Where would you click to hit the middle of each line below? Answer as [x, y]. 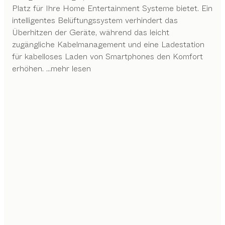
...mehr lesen [69, 68]
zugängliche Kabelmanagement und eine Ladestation [108, 44]
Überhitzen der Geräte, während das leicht [91, 32]
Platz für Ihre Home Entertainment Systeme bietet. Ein [112, 8]
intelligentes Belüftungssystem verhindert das [95, 20]
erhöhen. [28, 68]
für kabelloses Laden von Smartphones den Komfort [107, 56]
